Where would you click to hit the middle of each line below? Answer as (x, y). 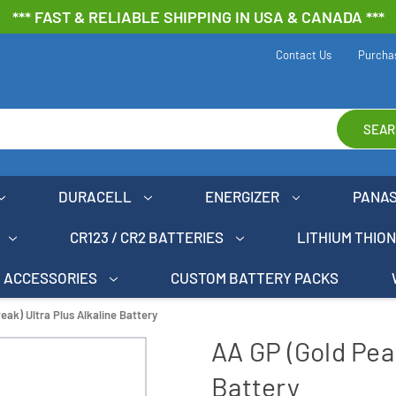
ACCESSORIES (51, 277)
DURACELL (96, 196)
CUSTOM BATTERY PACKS (255, 277)
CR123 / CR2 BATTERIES (148, 236)
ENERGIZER (244, 196)
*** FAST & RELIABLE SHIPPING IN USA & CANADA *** (198, 17)
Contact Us (303, 55)
